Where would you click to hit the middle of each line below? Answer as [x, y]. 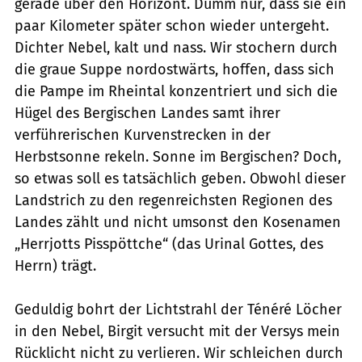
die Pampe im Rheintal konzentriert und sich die [176, 91]
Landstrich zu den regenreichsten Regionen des [173, 200]
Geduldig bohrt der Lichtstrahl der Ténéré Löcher [178, 309]
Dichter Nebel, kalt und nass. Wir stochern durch [176, 47]
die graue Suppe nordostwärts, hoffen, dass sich [175, 69]
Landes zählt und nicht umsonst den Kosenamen [178, 222]
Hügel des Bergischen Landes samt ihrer [147, 113]
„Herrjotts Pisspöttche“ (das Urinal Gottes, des [169, 244]
